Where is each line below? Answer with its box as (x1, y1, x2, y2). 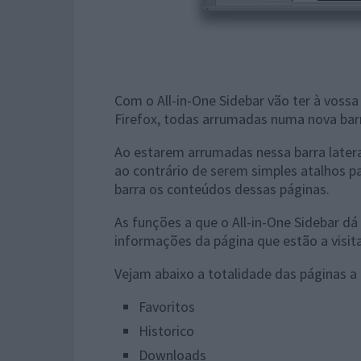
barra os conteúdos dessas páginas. (114, 180, 330, 198)
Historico (139, 321, 194, 340)
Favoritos (139, 297, 195, 316)
